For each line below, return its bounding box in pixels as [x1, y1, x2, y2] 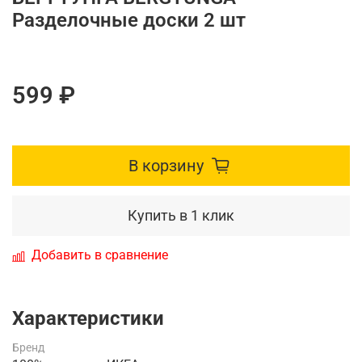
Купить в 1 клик [128, 206, 234, 224]
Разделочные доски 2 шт [12, 8, 246, 32]
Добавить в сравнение [32, 246, 168, 263]
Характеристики [12, 306, 164, 330]
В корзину [128, 155, 204, 175]
